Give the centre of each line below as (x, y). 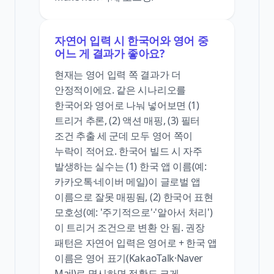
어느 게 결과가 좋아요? (109, 53)
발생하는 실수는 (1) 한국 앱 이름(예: (131, 166)
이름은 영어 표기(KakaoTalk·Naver (129, 258)
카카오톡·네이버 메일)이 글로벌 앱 (128, 181)
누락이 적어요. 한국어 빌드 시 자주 (128, 151)
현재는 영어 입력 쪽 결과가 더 (118, 74)
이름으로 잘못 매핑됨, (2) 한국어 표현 (134, 197)
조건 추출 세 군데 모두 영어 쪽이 (124, 135)
